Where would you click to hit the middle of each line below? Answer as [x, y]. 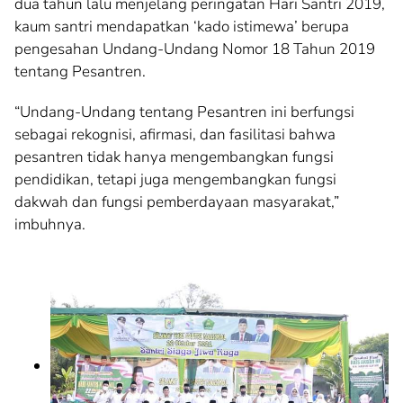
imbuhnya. [50, 225]
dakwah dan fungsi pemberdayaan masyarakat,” [177, 202]
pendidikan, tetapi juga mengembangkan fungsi [175, 180]
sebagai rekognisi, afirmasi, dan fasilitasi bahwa [175, 135]
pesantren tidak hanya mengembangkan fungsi [174, 157]
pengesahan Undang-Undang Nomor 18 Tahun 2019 [195, 49]
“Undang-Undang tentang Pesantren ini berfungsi [184, 112]
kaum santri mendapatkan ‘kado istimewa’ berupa [182, 27]
